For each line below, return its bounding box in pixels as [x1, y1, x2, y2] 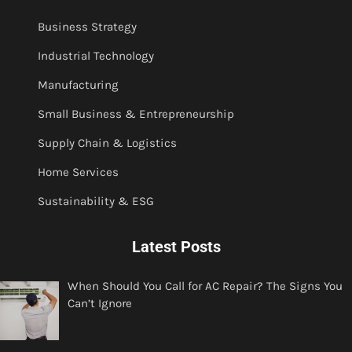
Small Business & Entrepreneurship [38, 107, 234, 122]
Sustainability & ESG [38, 194, 154, 209]
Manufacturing [38, 78, 119, 93]
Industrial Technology [38, 49, 154, 64]
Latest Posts [131, 237, 221, 257]
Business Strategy [38, 20, 137, 35]
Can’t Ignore [68, 296, 133, 311]
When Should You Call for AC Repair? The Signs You [68, 279, 343, 294]
